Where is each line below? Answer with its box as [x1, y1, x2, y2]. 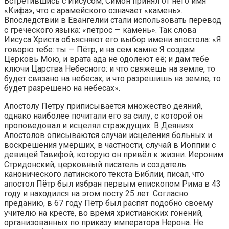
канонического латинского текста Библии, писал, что [4, 169, 204, 179]
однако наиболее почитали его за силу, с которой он [4, 111, 203, 121]
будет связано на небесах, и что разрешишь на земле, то [4, 74, 221, 84]
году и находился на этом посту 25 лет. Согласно [4, 189, 188, 199]
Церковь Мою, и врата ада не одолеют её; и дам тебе [4, 54, 209, 64]
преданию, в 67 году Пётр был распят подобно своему [4, 198, 213, 209]
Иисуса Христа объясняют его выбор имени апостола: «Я [4, 35, 221, 45]
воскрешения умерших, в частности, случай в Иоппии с [4, 140, 216, 150]
